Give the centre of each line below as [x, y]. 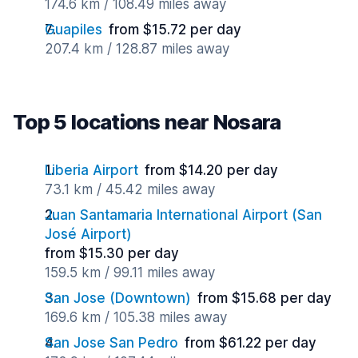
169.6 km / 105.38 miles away [136, 317]
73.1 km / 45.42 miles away [130, 189]
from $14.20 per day [211, 170]
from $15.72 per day [175, 30]
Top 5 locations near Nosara [147, 122]
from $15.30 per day [112, 253]
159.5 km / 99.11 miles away [130, 272]
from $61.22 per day [251, 343]
